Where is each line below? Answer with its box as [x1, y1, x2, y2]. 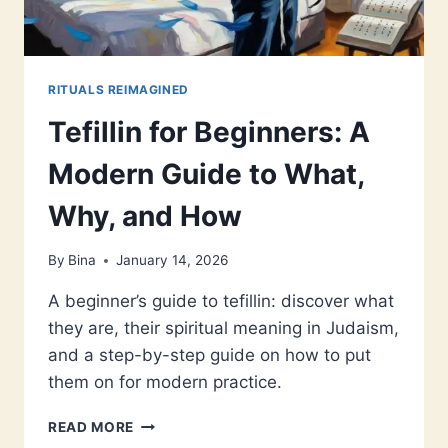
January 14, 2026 [116, 252, 229, 269]
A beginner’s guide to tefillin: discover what [48, 291, 394, 312]
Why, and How [48, 198, 242, 233]
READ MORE [48, 419, 135, 436]
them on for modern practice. [48, 372, 282, 393]
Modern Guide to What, [48, 156, 364, 191]
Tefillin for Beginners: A [48, 114, 370, 149]
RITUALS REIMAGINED [48, 81, 189, 97]
